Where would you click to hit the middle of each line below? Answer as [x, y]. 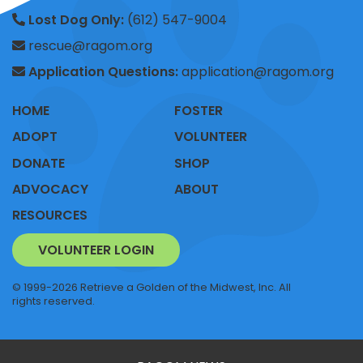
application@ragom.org [256, 72]
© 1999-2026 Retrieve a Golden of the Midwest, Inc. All [152, 288]
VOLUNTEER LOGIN [96, 250]
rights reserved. [53, 301]
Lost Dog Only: [78, 20]
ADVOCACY [50, 190]
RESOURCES [50, 216]
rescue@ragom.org [89, 46]
